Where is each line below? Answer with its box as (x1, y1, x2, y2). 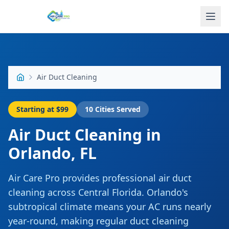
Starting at (16, 104, 56, 114)
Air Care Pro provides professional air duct (8, 172, 192, 184)
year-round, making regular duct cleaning (8, 215, 189, 227)
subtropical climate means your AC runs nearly (8, 200, 211, 213)
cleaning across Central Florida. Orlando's (8, 186, 188, 198)
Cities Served (93, 104, 141, 114)
